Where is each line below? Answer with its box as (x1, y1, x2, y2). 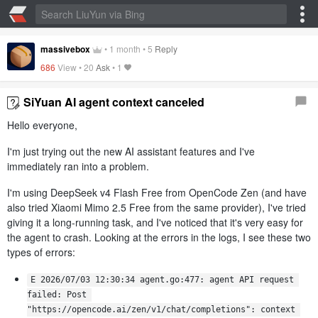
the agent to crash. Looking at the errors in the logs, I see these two (7, 230, 311, 245)
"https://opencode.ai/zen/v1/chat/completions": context (27, 305, 295, 315)
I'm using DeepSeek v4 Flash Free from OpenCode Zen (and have (7, 185, 307, 200)
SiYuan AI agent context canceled (23, 94, 204, 111)
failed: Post (27, 290, 87, 300)
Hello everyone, (7, 118, 77, 133)
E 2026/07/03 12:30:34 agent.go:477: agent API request (30, 275, 294, 285)
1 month (109, 43, 141, 55)
